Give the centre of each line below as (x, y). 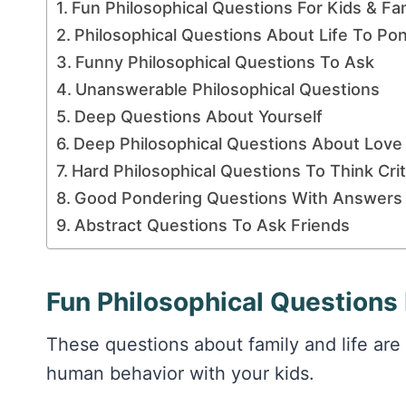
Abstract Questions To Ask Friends (212, 225)
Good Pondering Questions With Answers (238, 198)
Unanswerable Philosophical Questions (227, 89)
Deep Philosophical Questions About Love (237, 143)
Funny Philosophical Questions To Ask (224, 62)
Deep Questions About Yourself (198, 116)
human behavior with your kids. (180, 374)
